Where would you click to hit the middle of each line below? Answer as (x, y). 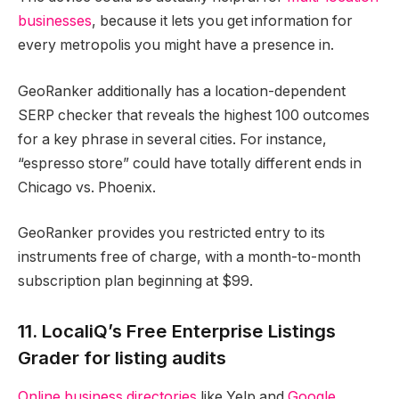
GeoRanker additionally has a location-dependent (182, 91)
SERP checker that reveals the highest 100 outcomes (194, 115)
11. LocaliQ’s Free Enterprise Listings (177, 330)
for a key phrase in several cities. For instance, (172, 139)
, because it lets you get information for (222, 21)
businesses (55, 21)
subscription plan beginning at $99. (135, 281)
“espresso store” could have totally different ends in (190, 163)
